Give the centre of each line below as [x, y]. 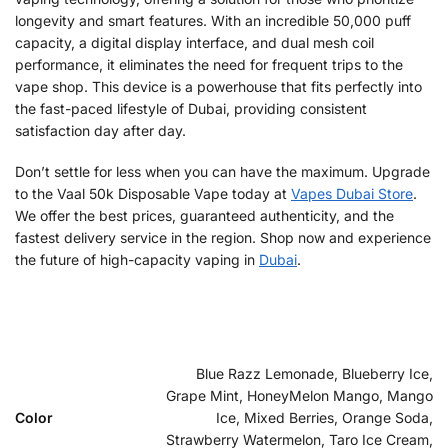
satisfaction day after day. [100, 130]
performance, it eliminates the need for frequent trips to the [209, 64]
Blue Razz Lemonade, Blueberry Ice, [314, 373]
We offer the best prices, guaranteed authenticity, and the [204, 216]
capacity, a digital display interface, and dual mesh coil [194, 42]
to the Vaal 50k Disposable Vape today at [153, 194]
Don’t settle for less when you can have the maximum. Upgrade [222, 172]
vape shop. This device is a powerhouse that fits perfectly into [218, 86]
